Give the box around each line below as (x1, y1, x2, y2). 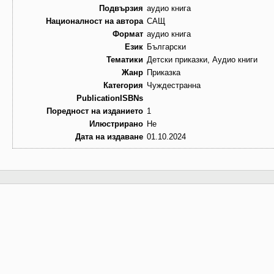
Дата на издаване (75, 132, 143, 142)
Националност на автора (46, 17, 143, 26)
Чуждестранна (147, 81, 201, 91)
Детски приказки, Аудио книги (147, 55, 257, 65)
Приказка (147, 68, 180, 78)
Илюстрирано (89, 119, 143, 129)
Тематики (106, 55, 143, 65)
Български (147, 42, 186, 52)
